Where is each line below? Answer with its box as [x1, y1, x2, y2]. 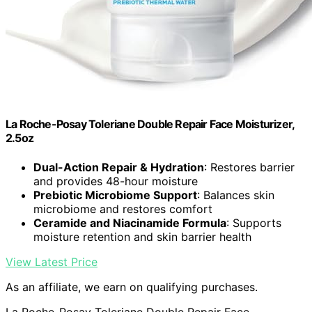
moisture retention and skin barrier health [33, 229, 251, 244]
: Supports [226, 215, 281, 230]
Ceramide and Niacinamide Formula [33, 215, 226, 230]
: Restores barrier [204, 159, 295, 174]
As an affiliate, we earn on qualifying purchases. [6, 279, 258, 294]
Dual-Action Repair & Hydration [33, 159, 204, 174]
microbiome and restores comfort [33, 201, 212, 216]
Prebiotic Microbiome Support [33, 187, 197, 202]
